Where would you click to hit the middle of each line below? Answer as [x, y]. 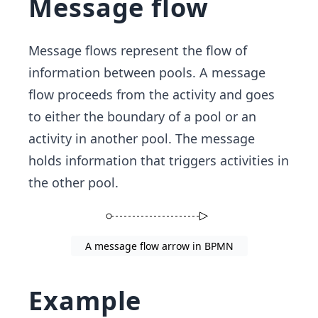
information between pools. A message [147, 73]
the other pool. [73, 183]
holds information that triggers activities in [159, 161]
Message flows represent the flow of [138, 51]
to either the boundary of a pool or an [142, 117]
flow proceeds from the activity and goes [152, 95]
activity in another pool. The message [142, 139]
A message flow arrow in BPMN [159, 246]
